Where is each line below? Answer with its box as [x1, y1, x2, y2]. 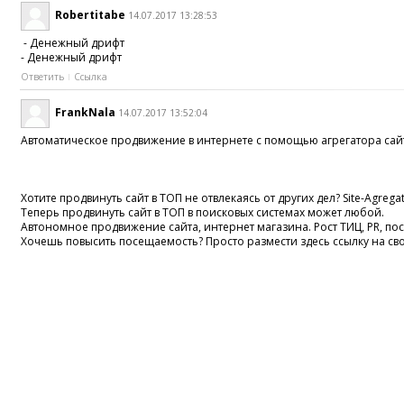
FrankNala [55, 104, 116, 120]
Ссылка [74, 70, 108, 84]
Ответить [21, 70, 65, 84]
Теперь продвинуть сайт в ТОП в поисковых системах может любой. [21, 204, 385, 220]
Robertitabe [55, 7, 126, 23]
